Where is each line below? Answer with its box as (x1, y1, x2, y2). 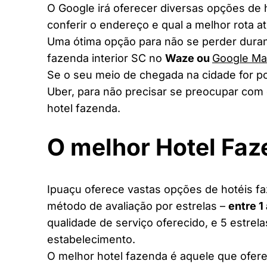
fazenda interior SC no (47, 52, 165, 65)
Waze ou (165, 52, 212, 65)
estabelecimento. (47, 232, 135, 246)
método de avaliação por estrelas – (47, 199, 228, 212)
